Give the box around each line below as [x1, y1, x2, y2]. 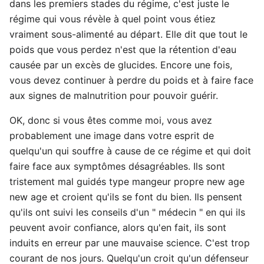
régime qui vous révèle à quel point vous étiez [9, 13, 216, 25]
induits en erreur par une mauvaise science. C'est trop [9, 237, 250, 249]
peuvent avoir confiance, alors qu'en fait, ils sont [9, 222, 226, 233]
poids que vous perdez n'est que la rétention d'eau [9, 44, 236, 55]
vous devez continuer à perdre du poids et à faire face [9, 74, 253, 86]
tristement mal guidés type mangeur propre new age [9, 176, 245, 187]
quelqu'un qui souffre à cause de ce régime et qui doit [9, 145, 251, 157]
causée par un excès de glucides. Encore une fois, [9, 59, 232, 71]
